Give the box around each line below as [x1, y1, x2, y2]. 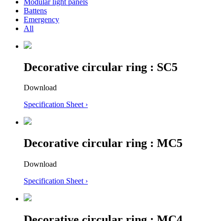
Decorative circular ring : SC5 [24, 60, 178, 74]
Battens [24, 6, 47, 15]
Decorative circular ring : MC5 [24, 137, 183, 150]
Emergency [24, 15, 59, 24]
